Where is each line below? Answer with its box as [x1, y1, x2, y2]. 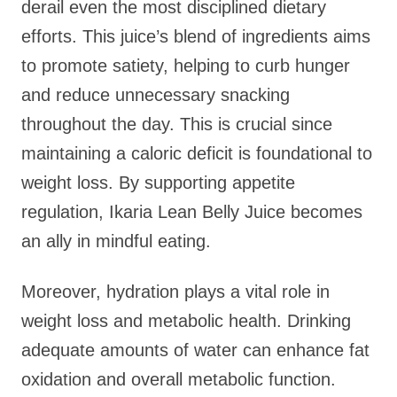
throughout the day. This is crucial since [21, 114, 332, 134]
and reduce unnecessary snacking [21, 85, 290, 105]
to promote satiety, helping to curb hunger [21, 56, 350, 75]
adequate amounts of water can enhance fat [21, 340, 370, 360]
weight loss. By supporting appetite [21, 173, 295, 192]
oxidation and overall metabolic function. [21, 370, 336, 389]
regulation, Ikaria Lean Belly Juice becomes [21, 202, 362, 222]
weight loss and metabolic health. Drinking [21, 311, 351, 331]
